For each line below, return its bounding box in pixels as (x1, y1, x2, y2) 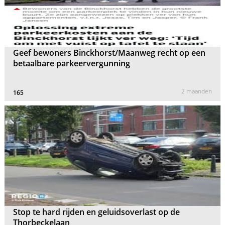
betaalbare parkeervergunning (13, 58, 131, 69)
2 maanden (181, 87, 212, 96)
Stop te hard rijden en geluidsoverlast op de (13, 206, 180, 217)
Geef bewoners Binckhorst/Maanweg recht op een (13, 47, 206, 59)
